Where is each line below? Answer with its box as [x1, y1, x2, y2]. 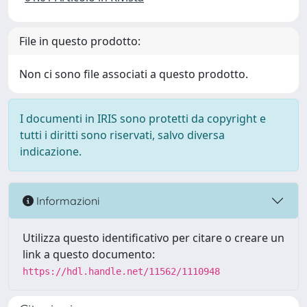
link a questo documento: [23, 247, 155, 262]
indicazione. [20, 144, 82, 159]
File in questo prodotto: [19, 34, 140, 49]
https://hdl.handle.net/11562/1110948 [23, 266, 220, 277]
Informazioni [34, 193, 99, 208]
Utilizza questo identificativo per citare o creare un [23, 230, 284, 245]
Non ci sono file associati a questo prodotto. [19, 66, 248, 82]
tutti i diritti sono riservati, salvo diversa [20, 127, 225, 143]
